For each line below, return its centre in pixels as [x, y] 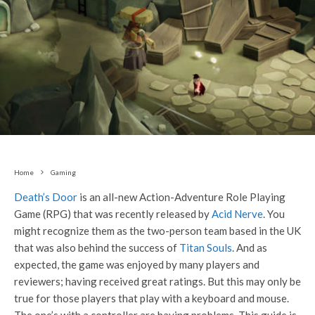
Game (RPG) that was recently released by [113, 213]
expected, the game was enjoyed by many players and [137, 264]
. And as [250, 247]
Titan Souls [206, 247]
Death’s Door [46, 197]
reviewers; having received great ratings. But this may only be [157, 281]
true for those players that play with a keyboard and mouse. [152, 298]
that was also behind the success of [97, 247]
